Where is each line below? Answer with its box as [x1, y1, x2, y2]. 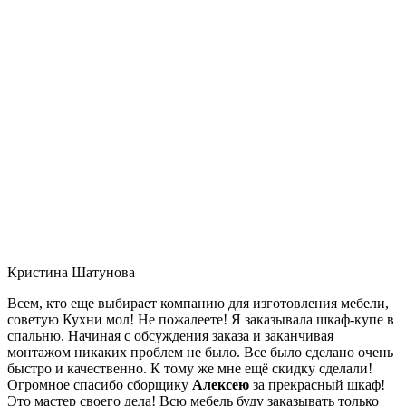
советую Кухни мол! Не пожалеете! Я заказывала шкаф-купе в [7, 311, 394, 327]
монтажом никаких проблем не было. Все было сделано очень [7, 343, 393, 360]
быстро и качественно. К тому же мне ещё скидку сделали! [7, 360, 372, 376]
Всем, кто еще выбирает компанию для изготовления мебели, [7, 295, 389, 311]
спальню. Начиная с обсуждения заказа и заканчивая [7, 327, 333, 343]
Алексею [192, 376, 249, 392]
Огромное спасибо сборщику [7, 376, 192, 392]
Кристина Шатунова [7, 264, 135, 280]
